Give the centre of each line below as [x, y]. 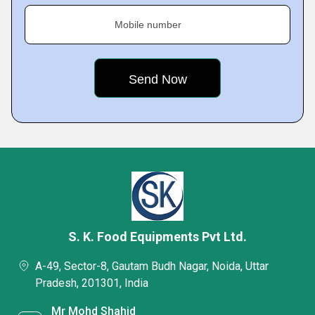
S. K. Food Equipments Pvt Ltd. [157, 237]
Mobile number [148, 25]
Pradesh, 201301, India [92, 283]
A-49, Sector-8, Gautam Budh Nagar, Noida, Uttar [152, 266]
